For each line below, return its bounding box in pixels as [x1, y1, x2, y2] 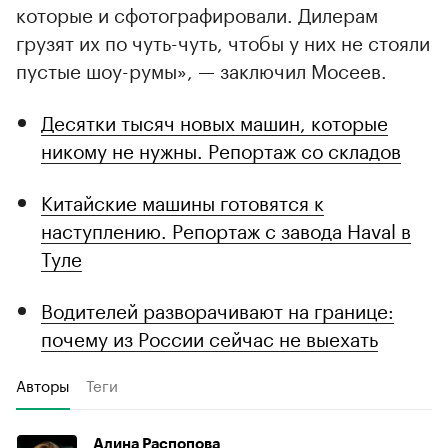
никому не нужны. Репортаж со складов [41, 133, 401, 164]
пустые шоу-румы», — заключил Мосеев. [16, 53, 387, 84]
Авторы [16, 371, 70, 396]
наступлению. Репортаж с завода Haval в [41, 213, 411, 244]
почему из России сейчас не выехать [41, 321, 378, 352]
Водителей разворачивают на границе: [41, 293, 394, 324]
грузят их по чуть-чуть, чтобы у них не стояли [16, 25, 430, 56]
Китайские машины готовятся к [41, 185, 324, 216]
